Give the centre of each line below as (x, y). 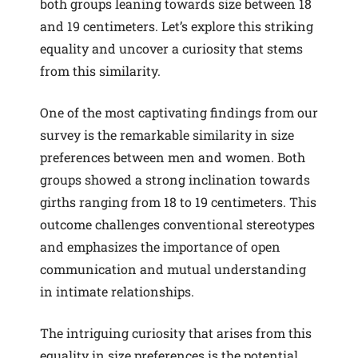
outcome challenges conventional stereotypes (177, 224)
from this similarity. (100, 71)
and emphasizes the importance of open (160, 247)
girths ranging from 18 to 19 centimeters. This (178, 202)
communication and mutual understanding (173, 269)
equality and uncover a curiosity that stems (171, 48)
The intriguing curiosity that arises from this (176, 333)
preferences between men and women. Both (173, 157)
